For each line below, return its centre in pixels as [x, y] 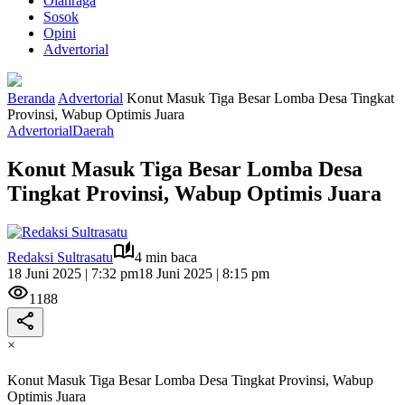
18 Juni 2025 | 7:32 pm [73, 273]
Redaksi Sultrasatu [60, 257]
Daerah [93, 131]
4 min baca [166, 257]
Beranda [31, 98]
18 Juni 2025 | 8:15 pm [204, 273]
